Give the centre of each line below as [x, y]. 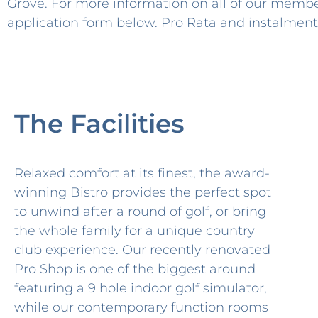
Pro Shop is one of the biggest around [135, 269]
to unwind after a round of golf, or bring [140, 211]
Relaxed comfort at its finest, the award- [142, 173]
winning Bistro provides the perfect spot [143, 192]
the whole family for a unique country [135, 230]
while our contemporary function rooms [141, 307]
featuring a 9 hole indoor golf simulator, [141, 288]
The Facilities [99, 123]
